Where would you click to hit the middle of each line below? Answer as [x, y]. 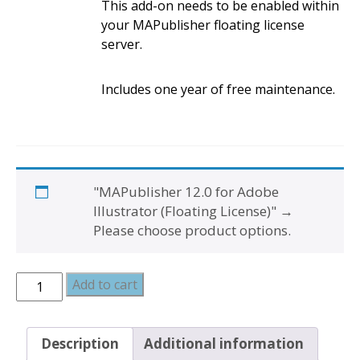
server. [121, 45]
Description [80, 344]
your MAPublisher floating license [202, 25]
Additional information [224, 344]
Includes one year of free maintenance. [218, 90]
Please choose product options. [192, 230]
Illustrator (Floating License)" [185, 211]
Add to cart [105, 284]
